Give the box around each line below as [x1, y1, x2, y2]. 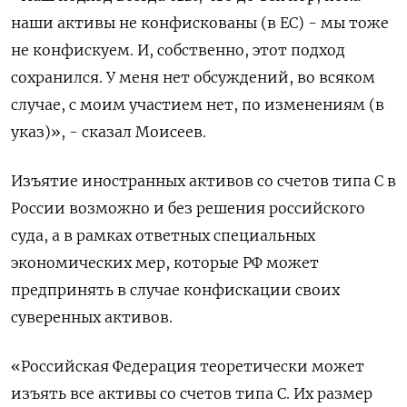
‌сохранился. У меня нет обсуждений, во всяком [11, 68, 375, 86]
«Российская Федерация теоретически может [11, 357, 364, 375]
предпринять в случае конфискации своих [11, 281, 340, 299]
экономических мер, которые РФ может [11, 253, 319, 272]
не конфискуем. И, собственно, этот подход [11, 41, 345, 59]
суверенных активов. [11, 308, 173, 326]
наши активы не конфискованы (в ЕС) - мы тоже [11, 14, 389, 32]
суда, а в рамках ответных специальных [11, 226, 315, 244]
